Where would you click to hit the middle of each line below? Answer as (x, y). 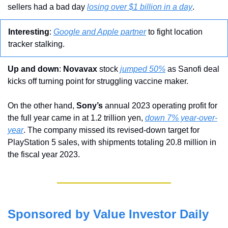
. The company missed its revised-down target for (111, 130)
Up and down (33, 69)
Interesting (29, 32)
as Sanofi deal (192, 69)
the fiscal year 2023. (44, 154)
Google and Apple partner (100, 32)
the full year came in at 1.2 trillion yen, (76, 118)
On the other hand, (42, 105)
